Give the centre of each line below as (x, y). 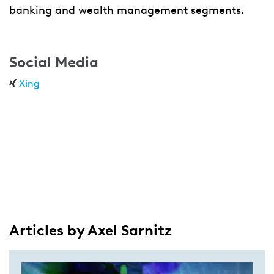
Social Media (54, 62)
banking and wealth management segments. (127, 10)
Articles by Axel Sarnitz (91, 230)
